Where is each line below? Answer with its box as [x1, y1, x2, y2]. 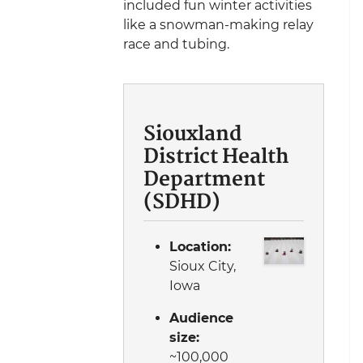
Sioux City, [169, 258, 236, 275]
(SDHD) [143, 186, 220, 220]
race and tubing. [123, 36, 229, 52]
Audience [169, 310, 233, 327]
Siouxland [143, 118, 242, 152]
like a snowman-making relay [123, 16, 314, 32]
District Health [143, 141, 289, 174]
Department [143, 164, 265, 197]
